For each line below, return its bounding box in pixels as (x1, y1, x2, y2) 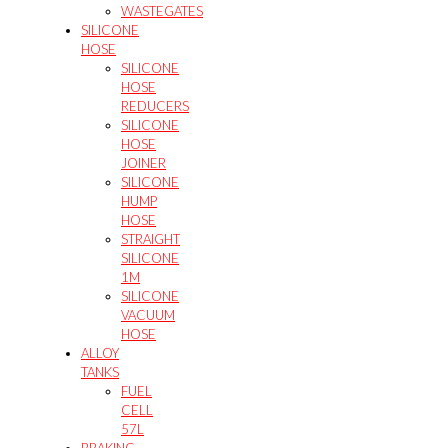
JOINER (121, 154, 166, 171)
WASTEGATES (121, 2, 203, 19)
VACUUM (121, 306, 175, 323)
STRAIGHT (121, 230, 180, 247)
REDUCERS (121, 97, 189, 114)
